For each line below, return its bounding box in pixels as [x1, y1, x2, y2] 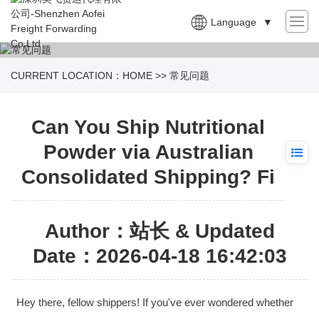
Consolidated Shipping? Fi [21, 166, 275, 188]
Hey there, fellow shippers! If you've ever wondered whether [16, 296, 293, 308]
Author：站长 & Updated [44, 220, 275, 242]
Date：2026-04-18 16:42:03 [32, 245, 287, 267]
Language [211, 16, 256, 28]
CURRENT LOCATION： [11, 70, 122, 81]
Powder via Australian [43, 141, 253, 163]
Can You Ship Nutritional [31, 116, 265, 138]
